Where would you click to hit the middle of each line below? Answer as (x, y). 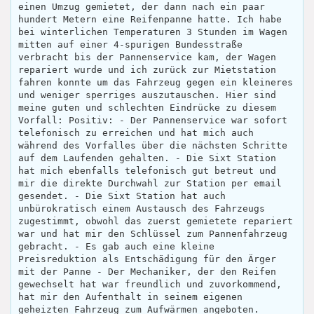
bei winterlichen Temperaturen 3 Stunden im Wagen (153, 32)
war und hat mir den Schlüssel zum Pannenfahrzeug (153, 234)
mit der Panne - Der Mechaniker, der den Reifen (147, 272)
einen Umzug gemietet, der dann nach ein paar (142, 7)
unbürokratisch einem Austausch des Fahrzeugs (142, 209)
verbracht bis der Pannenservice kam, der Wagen (147, 57)
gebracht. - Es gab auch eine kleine (116, 247)
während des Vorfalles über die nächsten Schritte (153, 146)
